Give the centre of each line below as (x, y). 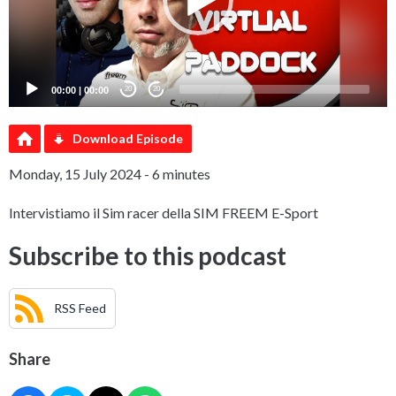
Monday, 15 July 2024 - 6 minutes (110, 173)
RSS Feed (80, 308)
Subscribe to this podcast (148, 255)
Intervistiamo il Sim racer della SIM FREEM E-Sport (164, 212)
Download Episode (128, 138)
